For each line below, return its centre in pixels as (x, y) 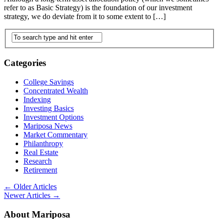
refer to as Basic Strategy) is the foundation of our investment (98, 7)
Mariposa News (48, 126)
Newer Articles (28, 195)
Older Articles (34, 186)
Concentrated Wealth (56, 90)
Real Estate (41, 152)
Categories (25, 63)
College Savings (49, 82)
